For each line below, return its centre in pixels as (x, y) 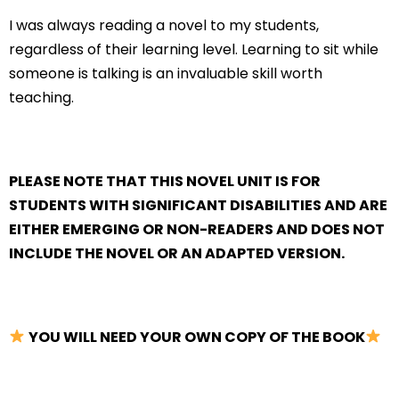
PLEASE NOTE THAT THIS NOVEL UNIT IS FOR (165, 181)
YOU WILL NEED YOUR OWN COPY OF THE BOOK (197, 337)
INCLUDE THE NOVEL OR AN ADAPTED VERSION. (177, 253)
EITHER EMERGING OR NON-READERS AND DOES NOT (197, 229)
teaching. (41, 97)
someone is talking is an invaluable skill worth (166, 73)
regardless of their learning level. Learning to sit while (194, 49)
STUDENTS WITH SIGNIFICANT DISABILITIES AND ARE (198, 205)
